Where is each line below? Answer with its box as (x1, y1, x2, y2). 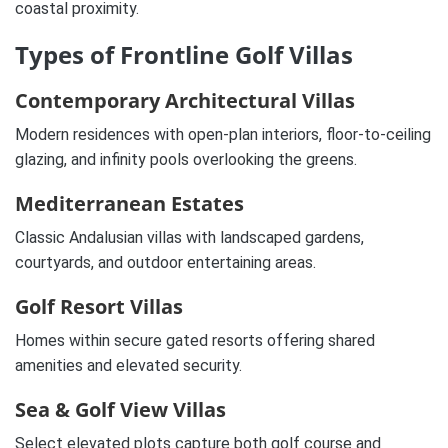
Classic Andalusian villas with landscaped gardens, (15, 228, 364, 248)
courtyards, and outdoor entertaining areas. (15, 253, 316, 273)
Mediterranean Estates (15, 190, 244, 218)
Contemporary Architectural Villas (15, 87, 355, 115)
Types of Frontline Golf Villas (15, 38, 353, 72)
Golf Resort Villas (15, 293, 183, 321)
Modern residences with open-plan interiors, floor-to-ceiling (15, 125, 431, 145)
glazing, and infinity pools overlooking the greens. (15, 150, 357, 170)
